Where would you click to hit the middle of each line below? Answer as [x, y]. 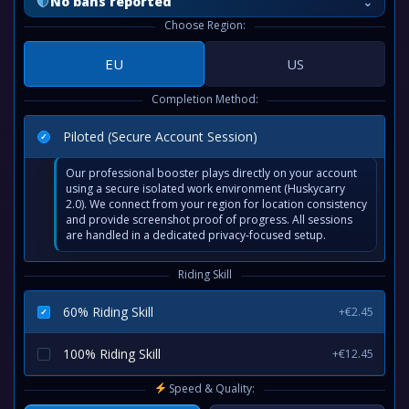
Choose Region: [204, 25]
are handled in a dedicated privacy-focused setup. [196, 235]
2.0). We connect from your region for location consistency [216, 204]
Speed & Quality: [211, 388]
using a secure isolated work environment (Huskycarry [205, 189]
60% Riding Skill [108, 312]
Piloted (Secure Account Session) [160, 136]
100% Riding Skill [112, 354]
